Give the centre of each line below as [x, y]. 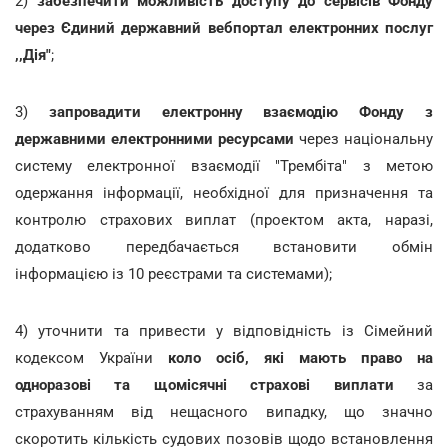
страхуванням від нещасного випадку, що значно [224, 411]
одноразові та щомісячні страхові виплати [204, 384]
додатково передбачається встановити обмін [224, 246]
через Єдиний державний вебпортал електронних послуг [224, 27]
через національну [366, 138]
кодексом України [91, 357]
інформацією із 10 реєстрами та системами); [173, 273]
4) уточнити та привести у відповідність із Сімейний [224, 330]
